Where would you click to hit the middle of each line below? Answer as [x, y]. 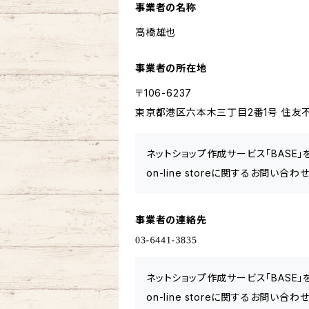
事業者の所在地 [171, 68]
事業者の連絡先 [171, 220]
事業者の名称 [166, 7]
